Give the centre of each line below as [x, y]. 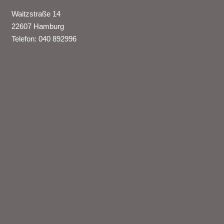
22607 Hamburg [37, 26]
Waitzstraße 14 [36, 13]
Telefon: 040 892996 [44, 38]
